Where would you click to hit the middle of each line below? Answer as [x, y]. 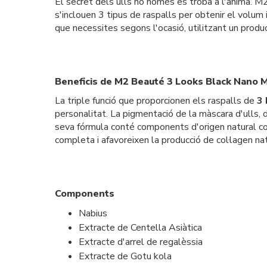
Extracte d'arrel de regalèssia [141, 242]
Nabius [93, 213]
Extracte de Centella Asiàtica [140, 228]
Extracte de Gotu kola [125, 256]
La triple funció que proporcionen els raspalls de [156, 101]
